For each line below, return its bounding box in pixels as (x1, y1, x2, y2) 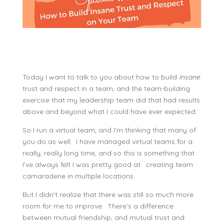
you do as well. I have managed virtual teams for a (22, 137, 192, 146)
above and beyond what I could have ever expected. (22, 107, 201, 116)
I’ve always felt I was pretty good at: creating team (22, 160, 193, 169)
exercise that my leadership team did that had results (22, 95, 200, 104)
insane (178, 72, 200, 81)
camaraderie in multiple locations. (22, 171, 135, 180)
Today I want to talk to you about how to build (22, 72, 179, 81)
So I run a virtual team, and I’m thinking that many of (22, 125, 196, 134)
